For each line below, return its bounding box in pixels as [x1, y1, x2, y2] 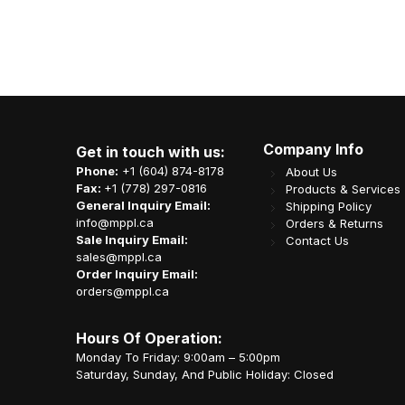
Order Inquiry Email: [76, 267, 198, 282]
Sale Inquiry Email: [76, 232, 188, 248]
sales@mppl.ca [76, 250, 162, 265]
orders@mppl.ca [76, 284, 169, 299]
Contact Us [285, 233, 349, 249]
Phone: [76, 164, 118, 179]
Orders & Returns [285, 216, 383, 231]
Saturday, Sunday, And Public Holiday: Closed [76, 367, 334, 382]
